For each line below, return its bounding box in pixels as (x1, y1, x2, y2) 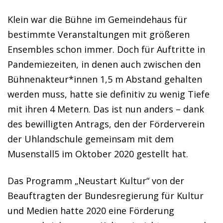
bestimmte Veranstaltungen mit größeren (7, 28, 190, 40)
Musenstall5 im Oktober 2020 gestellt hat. (7, 148, 188, 160)
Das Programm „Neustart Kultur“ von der (7, 175, 184, 187)
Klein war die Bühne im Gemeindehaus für (7, 13, 187, 25)
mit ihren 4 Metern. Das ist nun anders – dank (7, 103, 204, 115)
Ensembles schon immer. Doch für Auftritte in (7, 43, 205, 55)
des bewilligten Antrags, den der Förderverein (7, 118, 205, 130)
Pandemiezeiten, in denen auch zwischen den (7, 58, 201, 70)
